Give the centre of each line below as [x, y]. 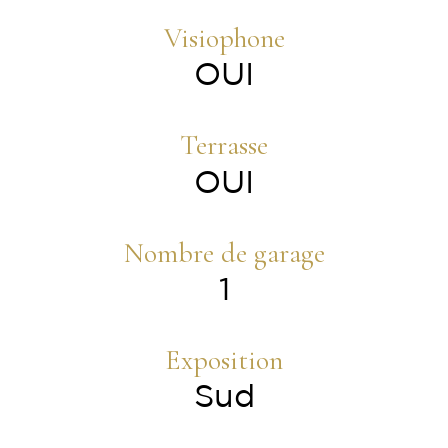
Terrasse [224, 145]
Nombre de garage [224, 252]
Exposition [224, 359]
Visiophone [224, 37]
